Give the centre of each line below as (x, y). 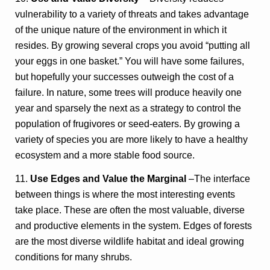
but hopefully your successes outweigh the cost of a (125, 77)
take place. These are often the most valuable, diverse (130, 210)
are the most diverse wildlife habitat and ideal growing (130, 242)
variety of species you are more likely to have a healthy (132, 139)
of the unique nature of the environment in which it (121, 30)
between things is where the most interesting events (125, 195)
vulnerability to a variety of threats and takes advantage (132, 14)
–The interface (218, 179)
